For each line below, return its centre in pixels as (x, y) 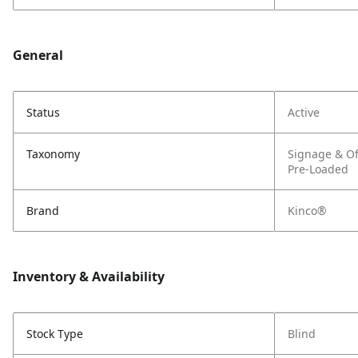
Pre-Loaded (318, 169)
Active (304, 112)
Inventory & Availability (89, 276)
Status (43, 112)
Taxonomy (53, 154)
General (38, 55)
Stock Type (55, 334)
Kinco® (307, 211)
